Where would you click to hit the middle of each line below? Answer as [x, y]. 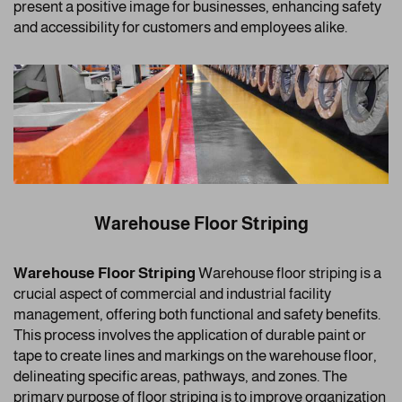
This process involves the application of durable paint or [190, 335]
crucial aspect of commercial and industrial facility [172, 293]
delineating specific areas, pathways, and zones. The [180, 376]
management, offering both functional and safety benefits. [197, 314]
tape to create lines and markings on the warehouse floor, [195, 355]
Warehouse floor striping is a [290, 273]
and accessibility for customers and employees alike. [180, 28]
